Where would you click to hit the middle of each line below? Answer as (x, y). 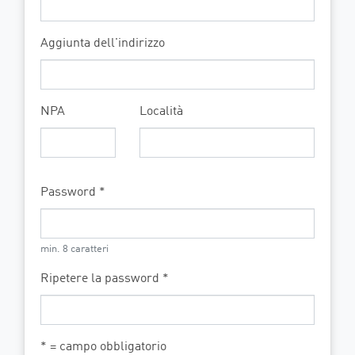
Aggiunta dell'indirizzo (103, 44)
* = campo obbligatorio (103, 347)
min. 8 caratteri (74, 249)
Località (162, 112)
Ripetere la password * (105, 279)
